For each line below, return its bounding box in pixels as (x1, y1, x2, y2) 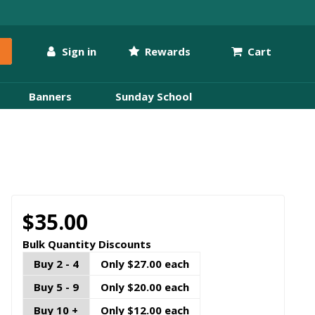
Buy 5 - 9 (33, 280, 79, 295)
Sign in (58, 44, 96, 58)
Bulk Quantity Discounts (22, 237, 151, 252)
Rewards (142, 44, 191, 58)
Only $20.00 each (100, 280, 189, 295)
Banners (28, 89, 72, 103)
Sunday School (115, 89, 192, 103)
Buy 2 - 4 (33, 257, 79, 271)
